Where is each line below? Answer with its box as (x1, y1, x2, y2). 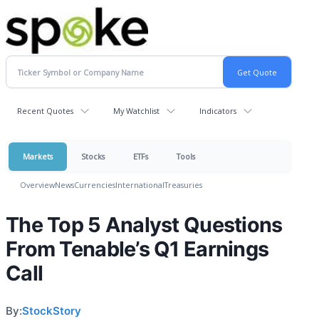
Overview (20, 179, 55, 190)
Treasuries (164, 179, 202, 190)
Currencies (74, 179, 115, 190)
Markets (23, 151, 53, 162)
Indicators (199, 105, 236, 116)
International (115, 179, 164, 190)
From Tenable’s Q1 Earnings (6, 236, 269, 261)
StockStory (22, 304, 81, 318)
